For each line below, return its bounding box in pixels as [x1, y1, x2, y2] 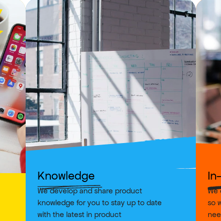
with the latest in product [37, 210, 121, 219]
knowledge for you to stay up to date [37, 198, 162, 207]
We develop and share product [37, 186, 142, 195]
